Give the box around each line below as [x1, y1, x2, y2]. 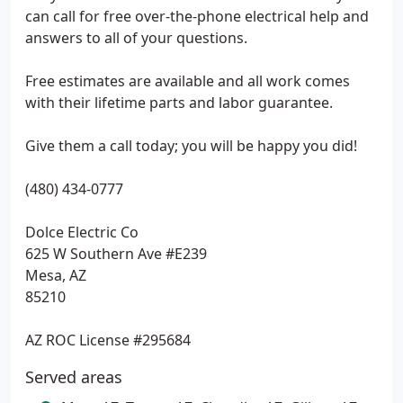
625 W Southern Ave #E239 [25, 244, 207, 264]
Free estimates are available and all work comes [25, 71, 350, 91]
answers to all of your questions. [25, 28, 247, 48]
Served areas [25, 366, 122, 388]
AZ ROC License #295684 [25, 330, 191, 350]
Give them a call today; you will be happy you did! [25, 136, 357, 156]
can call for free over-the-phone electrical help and [25, 6, 369, 26]
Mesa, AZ [25, 265, 86, 285]
